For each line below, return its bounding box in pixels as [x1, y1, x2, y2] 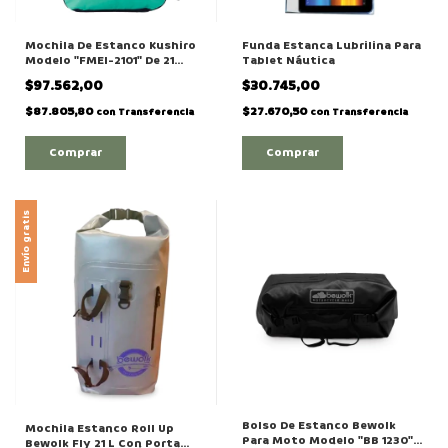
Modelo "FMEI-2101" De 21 [25, 52, 174, 70]
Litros [25, 67, 63, 85]
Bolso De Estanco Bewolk [241, 417, 396, 435]
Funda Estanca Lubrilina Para [241, 37, 421, 55]
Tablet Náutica [241, 52, 335, 70]
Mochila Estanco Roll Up [25, 419, 174, 437]
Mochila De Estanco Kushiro [25, 37, 196, 55]
